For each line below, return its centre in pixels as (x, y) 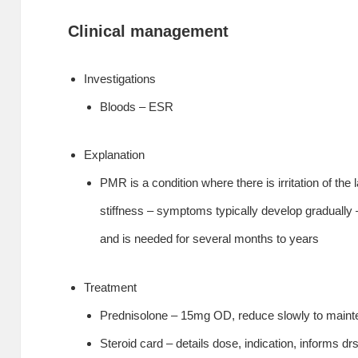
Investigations (120, 79)
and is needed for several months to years (210, 239)
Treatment (111, 287)
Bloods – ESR (137, 107)
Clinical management (149, 31)
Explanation (115, 155)
